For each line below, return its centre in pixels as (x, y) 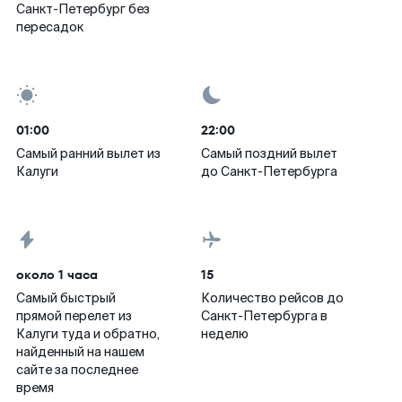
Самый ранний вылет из (88, 153)
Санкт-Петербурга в (264, 316)
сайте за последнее (77, 370)
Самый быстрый (66, 298)
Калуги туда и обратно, (88, 334)
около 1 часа (57, 275)
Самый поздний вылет (269, 153)
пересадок (50, 27)
